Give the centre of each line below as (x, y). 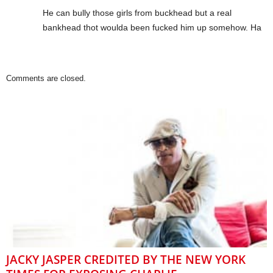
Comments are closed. (46, 79)
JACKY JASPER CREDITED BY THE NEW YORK (126, 260)
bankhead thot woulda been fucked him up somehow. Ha (152, 28)
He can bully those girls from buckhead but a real (137, 13)
